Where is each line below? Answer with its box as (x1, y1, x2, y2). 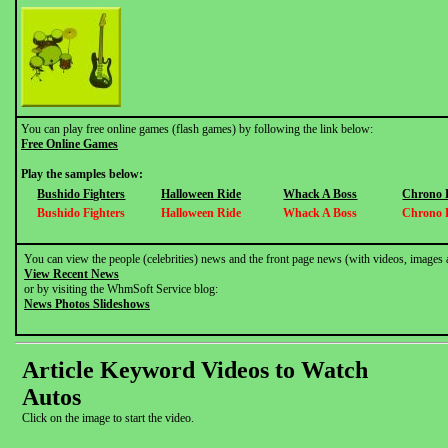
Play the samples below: (21, 167, 143, 181)
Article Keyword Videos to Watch (22, 357, 368, 383)
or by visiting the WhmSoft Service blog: (24, 282, 218, 296)
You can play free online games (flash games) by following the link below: (21, 122, 373, 136)
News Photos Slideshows (24, 297, 150, 311)
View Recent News (24, 267, 119, 281)
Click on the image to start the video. (22, 411, 194, 425)
